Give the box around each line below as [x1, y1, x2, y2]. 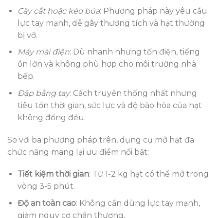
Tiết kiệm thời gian [17, 169, 89, 179]
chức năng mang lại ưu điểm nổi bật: [7, 147, 149, 157]
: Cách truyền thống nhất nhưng [69, 88, 197, 98]
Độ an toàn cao [17, 198, 76, 208]
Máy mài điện [17, 47, 70, 57]
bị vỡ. [17, 30, 37, 40]
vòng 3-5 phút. [17, 182, 75, 191]
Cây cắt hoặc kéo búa [17, 6, 100, 16]
